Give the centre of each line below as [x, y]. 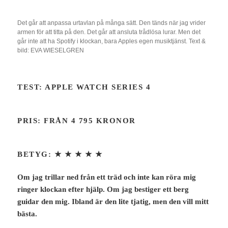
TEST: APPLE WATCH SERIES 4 [84, 87]
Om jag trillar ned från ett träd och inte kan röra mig [107, 177]
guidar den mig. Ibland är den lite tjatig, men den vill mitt [113, 202]
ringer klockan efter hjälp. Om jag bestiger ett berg [103, 190]
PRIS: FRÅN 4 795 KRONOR [77, 121]
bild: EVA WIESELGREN [51, 51]
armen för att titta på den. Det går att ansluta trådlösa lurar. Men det [109, 32]
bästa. [27, 214]
